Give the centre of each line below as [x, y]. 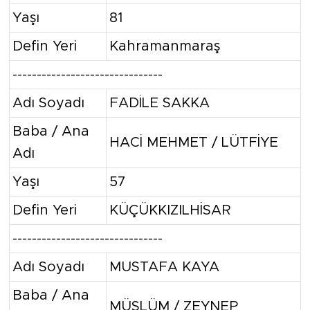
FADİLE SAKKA [159, 103]
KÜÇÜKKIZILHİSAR [170, 210]
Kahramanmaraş [165, 46]
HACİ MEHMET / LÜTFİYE [194, 142]
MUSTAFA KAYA [164, 267]
